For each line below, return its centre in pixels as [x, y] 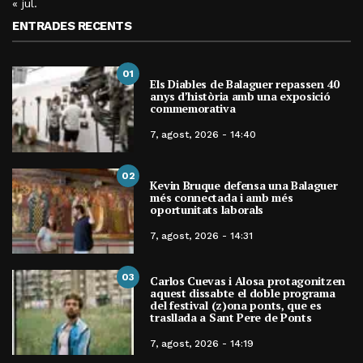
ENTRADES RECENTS [72, 26]
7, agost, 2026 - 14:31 [202, 235]
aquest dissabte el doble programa [243, 293]
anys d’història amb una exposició [240, 96]
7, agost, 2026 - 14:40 [203, 134]
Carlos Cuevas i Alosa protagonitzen [248, 280]
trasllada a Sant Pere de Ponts [231, 317]
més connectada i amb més [222, 197]
